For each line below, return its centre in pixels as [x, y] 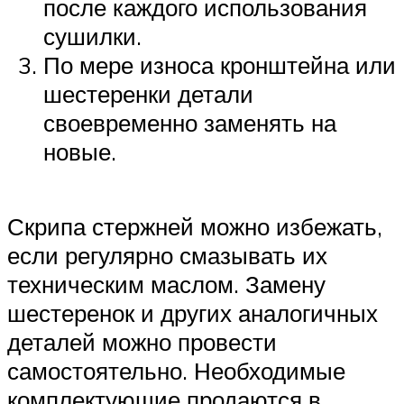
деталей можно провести [142, 342]
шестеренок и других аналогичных [193, 313]
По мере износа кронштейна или [220, 64]
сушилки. [92, 36]
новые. [80, 151]
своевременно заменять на [190, 122]
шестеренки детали [148, 93]
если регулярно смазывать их [167, 256]
